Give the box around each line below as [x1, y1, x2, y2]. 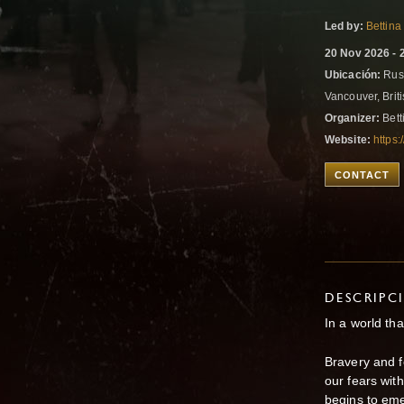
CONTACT [335, 170, 390, 180]
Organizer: [325, 112, 381, 124]
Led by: [325, 20, 363, 32]
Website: [325, 133, 371, 146]
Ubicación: [325, 69, 381, 81]
